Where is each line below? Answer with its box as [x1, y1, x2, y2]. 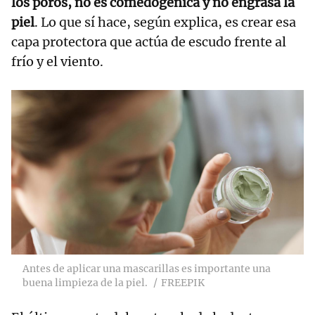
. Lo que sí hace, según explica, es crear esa [34, 13, 296, 30]
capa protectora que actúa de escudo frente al [11, 33, 286, 50]
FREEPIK [161, 276, 205, 289]
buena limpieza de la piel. [22, 276, 148, 289]
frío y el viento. [11, 53, 103, 70]
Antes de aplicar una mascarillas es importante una [22, 262, 271, 275]
